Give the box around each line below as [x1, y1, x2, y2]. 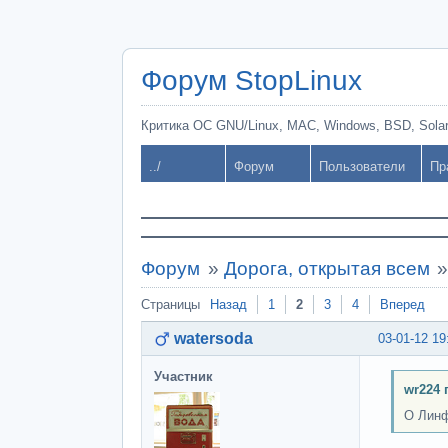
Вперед [380, 297, 425, 312]
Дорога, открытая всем [223, 258, 430, 279]
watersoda [174, 329, 253, 347]
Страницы [141, 297, 200, 312]
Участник [154, 368, 213, 384]
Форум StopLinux [141, 65, 362, 96]
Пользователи [319, 159, 405, 174]
